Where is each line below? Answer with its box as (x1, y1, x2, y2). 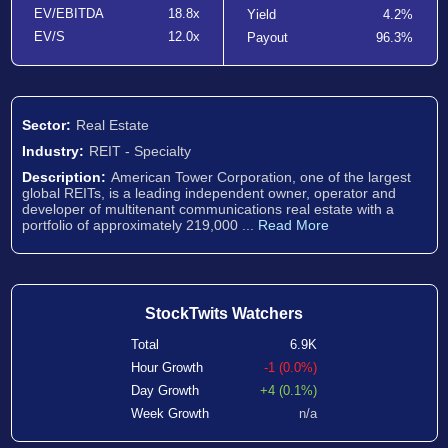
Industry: (21, 143, 84, 159)
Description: (21, 169, 106, 185)
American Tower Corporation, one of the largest (110, 169, 411, 185)
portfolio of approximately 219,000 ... (21, 217, 258, 233)
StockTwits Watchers (145, 305, 303, 322)
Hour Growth (131, 360, 203, 375)
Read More (257, 217, 329, 233)
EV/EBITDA (34, 5, 105, 21)
